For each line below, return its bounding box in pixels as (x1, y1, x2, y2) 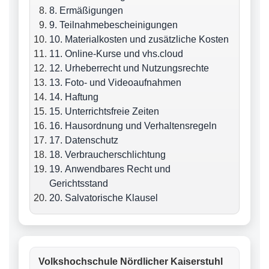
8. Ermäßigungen (49, 5, 123, 16)
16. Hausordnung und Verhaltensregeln (49, 121, 217, 131)
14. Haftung (49, 92, 98, 102)
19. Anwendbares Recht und (49, 164, 171, 174)
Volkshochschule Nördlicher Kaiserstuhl (38, 256, 223, 267)
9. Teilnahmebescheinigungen (49, 20, 178, 30)
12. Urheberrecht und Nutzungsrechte (49, 63, 209, 73)
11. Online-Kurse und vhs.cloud (49, 49, 183, 59)
